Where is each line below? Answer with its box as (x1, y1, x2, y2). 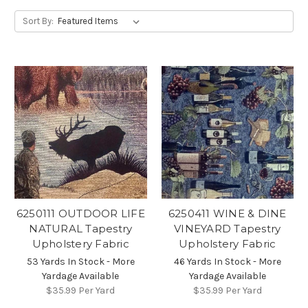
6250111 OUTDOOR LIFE (16, 206, 145, 220)
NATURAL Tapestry (29, 221, 133, 235)
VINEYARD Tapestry (174, 221, 281, 235)
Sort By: (22, 16, 54, 27)
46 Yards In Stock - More (173, 255, 281, 267)
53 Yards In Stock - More (26, 255, 135, 267)
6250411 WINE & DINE (168, 206, 287, 220)
